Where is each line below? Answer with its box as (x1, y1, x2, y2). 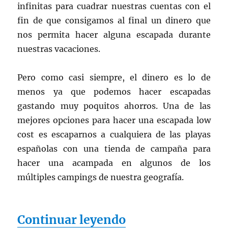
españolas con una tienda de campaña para (17, 143, 211, 154)
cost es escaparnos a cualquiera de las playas (17, 129, 211, 139)
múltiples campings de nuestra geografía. (17, 172, 184, 182)
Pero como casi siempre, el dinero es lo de (17, 72, 211, 82)
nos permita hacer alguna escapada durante (17, 29, 211, 40)
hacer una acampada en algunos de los (17, 157, 211, 168)
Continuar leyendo (17, 212, 126, 227)
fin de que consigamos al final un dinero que (17, 15, 211, 25)
